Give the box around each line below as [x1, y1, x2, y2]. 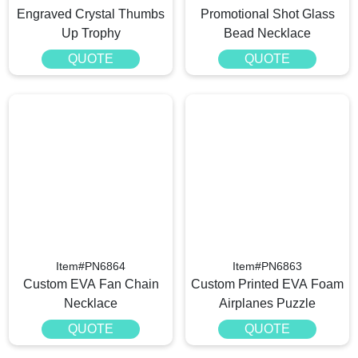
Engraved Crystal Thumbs [17, 7, 165, 22]
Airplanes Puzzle [219, 296, 316, 311]
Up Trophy [61, 26, 121, 41]
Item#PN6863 [233, 260, 302, 273]
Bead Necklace [224, 26, 311, 41]
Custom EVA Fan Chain [22, 277, 159, 292]
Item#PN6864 [56, 260, 125, 273]
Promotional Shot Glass [200, 7, 335, 22]
